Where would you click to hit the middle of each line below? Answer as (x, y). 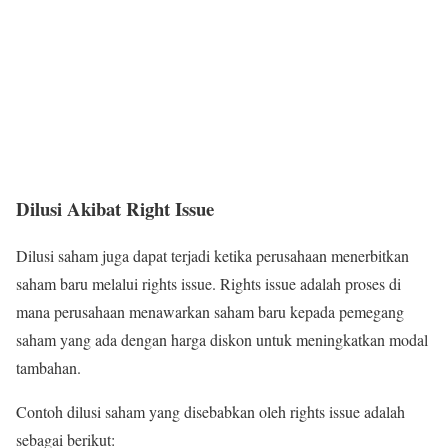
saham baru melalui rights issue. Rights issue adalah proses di (208, 284)
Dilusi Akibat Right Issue (115, 209)
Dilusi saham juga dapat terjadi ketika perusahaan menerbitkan (212, 256)
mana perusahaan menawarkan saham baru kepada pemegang (210, 312)
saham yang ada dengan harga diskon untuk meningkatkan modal (222, 340)
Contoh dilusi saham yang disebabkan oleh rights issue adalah (210, 412)
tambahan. (48, 368)
